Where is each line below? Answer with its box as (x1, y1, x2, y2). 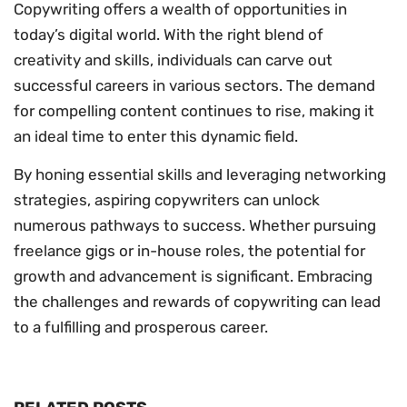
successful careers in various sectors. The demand (14, 76, 375, 95)
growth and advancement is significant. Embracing (14, 267, 372, 286)
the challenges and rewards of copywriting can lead (14, 293, 381, 312)
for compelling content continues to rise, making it (14, 102, 374, 121)
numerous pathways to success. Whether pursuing (14, 216, 376, 235)
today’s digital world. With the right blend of (14, 25, 323, 45)
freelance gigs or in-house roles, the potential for (14, 242, 365, 261)
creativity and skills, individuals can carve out (14, 51, 333, 70)
